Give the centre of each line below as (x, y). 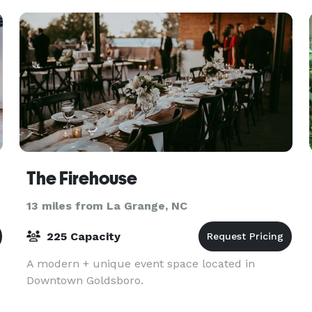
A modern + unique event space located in (140, 264)
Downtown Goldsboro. (85, 280)
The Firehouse (81, 178)
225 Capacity (81, 236)
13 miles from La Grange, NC (107, 206)
